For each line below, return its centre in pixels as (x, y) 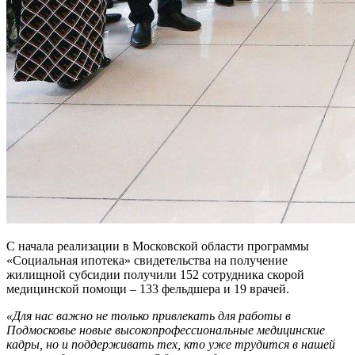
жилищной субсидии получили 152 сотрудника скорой (155, 274)
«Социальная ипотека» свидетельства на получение (147, 260)
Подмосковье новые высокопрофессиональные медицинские (166, 330)
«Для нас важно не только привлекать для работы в (149, 315)
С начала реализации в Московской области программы (158, 246)
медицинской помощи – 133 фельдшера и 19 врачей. (148, 288)
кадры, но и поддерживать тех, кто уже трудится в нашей (171, 344)
